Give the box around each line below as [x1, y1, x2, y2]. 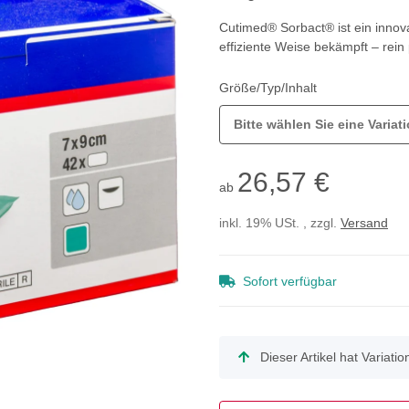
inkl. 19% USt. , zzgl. [219, 215, 341, 231]
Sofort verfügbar [243, 274, 337, 289]
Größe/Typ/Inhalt [219, 80, 320, 96]
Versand [341, 215, 388, 231]
